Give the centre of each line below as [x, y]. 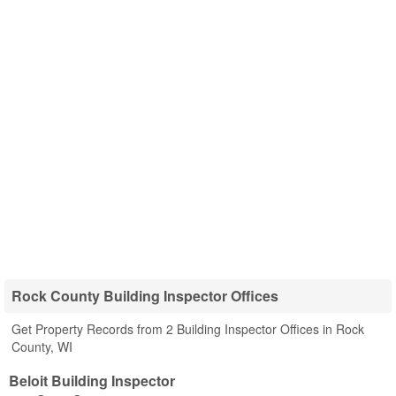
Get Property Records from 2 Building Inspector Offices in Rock [188, 329]
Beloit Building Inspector [92, 381]
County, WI [42, 346]
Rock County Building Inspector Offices [145, 296]
